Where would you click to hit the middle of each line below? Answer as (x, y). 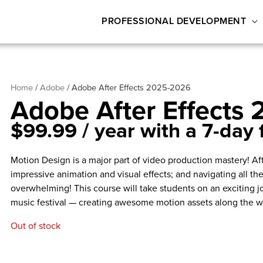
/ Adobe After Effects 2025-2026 (128, 87)
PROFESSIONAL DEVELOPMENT (174, 21)
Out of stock (36, 226)
